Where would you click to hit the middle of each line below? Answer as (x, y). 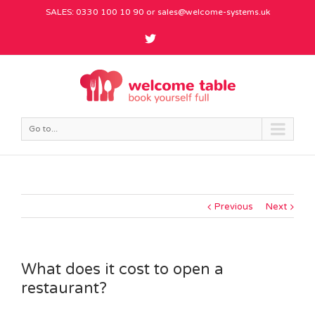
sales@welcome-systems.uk (213, 12)
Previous (234, 206)
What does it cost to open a (122, 269)
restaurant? (64, 288)
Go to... (43, 128)
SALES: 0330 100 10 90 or (101, 12)
